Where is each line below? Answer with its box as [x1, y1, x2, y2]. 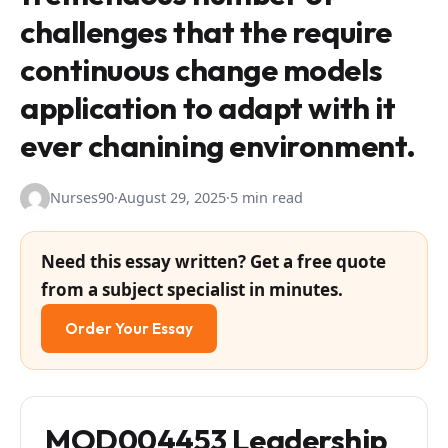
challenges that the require [20, 13, 392, 51]
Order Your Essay [65, 319, 193, 339]
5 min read [230, 188, 303, 208]
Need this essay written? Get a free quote [41, 250, 386, 274]
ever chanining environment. [20, 127, 416, 165]
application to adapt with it [20, 89, 396, 127]
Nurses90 [50, 188, 114, 208]
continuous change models [20, 51, 383, 89]
